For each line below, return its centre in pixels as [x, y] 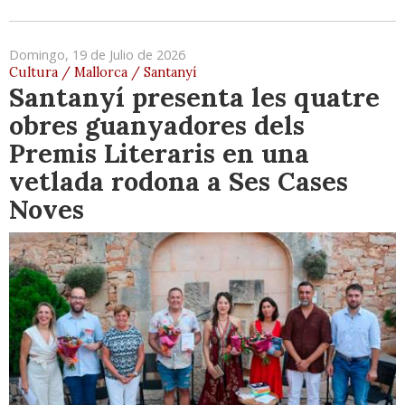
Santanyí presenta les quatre [194, 98]
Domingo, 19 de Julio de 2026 [97, 55]
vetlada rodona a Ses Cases [179, 182]
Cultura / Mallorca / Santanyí [103, 73]
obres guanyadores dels [157, 126]
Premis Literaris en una [159, 154]
